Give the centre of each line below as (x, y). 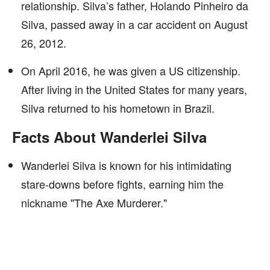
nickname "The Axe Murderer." (94, 202)
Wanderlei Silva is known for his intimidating (126, 165)
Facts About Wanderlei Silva (109, 137)
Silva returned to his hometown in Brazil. (118, 108)
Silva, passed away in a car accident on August (134, 24)
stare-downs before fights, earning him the (122, 184)
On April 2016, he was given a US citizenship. (131, 71)
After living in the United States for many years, (134, 89)
